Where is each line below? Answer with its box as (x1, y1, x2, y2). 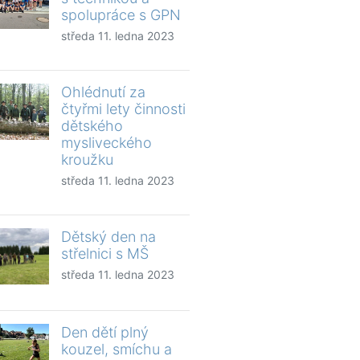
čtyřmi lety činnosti (61, 100, 186, 117)
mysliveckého (61, 133, 152, 151)
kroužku (61, 150, 113, 168)
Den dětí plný (61, 323, 149, 341)
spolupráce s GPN (61, 6, 181, 23)
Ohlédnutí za (61, 83, 145, 100)
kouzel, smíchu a (61, 340, 172, 358)
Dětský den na (61, 227, 156, 245)
